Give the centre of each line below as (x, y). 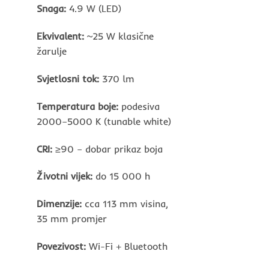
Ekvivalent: (60, 36)
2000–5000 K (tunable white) (104, 121)
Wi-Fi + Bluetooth (127, 246)
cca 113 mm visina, (125, 204)
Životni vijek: (65, 176)
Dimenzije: (59, 204)
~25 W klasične (119, 36)
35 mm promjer (72, 219)
